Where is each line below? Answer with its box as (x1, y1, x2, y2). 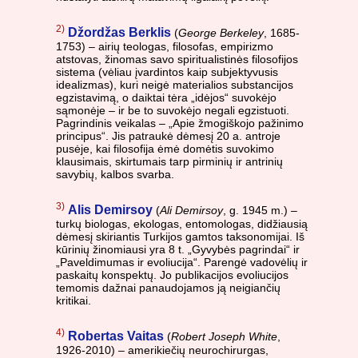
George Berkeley (178, 26, 264, 40)
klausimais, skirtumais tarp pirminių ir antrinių (56, 155, 283, 169)
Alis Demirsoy (68, 203, 153, 217)
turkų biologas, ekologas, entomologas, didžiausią (56, 217, 308, 231)
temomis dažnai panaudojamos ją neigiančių (56, 281, 280, 295)
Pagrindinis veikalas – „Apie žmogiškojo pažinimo (56, 117, 304, 130)
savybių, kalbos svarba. (56, 168, 174, 181)
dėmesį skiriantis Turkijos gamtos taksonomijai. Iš (56, 230, 304, 244)
